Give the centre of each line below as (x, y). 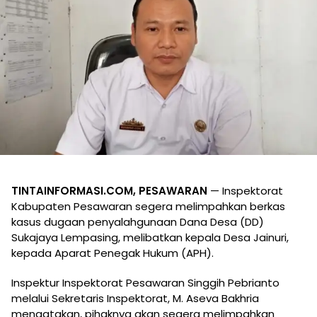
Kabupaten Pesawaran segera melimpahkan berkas (148, 207)
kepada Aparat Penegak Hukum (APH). (113, 253)
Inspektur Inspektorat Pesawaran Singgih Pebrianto (145, 283)
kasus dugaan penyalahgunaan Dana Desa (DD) (138, 222)
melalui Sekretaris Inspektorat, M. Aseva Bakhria (135, 299)
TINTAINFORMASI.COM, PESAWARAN (109, 191)
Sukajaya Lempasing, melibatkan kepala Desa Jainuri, (150, 238)
